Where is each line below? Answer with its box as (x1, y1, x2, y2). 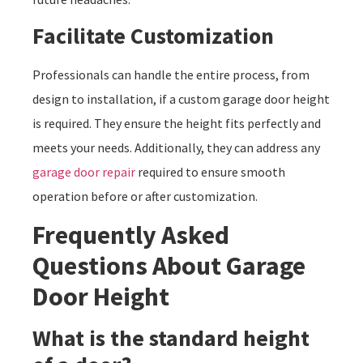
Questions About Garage (32, 250, 305, 283)
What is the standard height (32, 323, 310, 353)
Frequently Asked (32, 219, 229, 252)
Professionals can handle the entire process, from (32, 66, 310, 83)
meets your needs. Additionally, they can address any (32, 139, 320, 156)
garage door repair (32, 164, 135, 181)
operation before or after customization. (32, 188, 258, 205)
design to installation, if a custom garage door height (32, 91, 330, 108)
